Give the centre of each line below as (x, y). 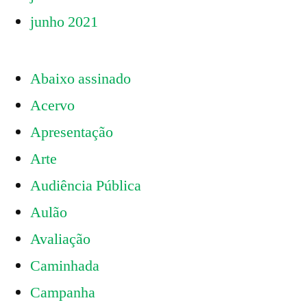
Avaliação (60, 240)
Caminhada (65, 266)
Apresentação (72, 133)
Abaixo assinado (81, 79)
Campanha (63, 293)
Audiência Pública (86, 186)
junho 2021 (64, 22)
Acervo (52, 106)
